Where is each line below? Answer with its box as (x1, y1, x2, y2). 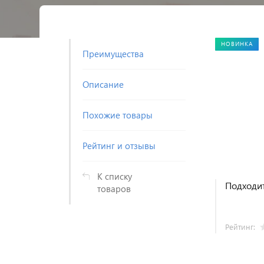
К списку (97, 170, 132, 182)
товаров (97, 183, 131, 194)
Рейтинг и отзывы (82, 140, 156, 151)
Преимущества (82, 48, 144, 60)
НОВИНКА (221, 40, 253, 47)
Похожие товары (82, 109, 153, 121)
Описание (82, 78, 124, 90)
